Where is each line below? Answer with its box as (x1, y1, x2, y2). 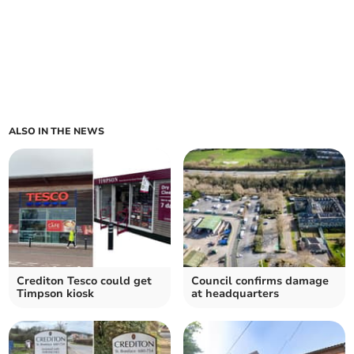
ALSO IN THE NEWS (9, 125, 105, 138)
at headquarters (191, 286, 279, 302)
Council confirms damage (191, 273, 329, 289)
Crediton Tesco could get (17, 273, 153, 289)
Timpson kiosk (17, 286, 95, 302)
